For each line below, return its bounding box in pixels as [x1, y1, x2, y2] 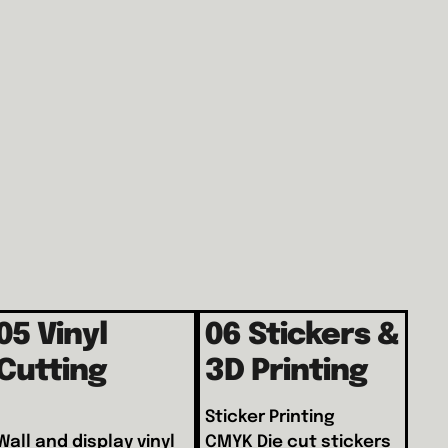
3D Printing [205, 355, 368, 387]
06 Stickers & [205, 319, 400, 351]
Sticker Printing [205, 408, 336, 426]
